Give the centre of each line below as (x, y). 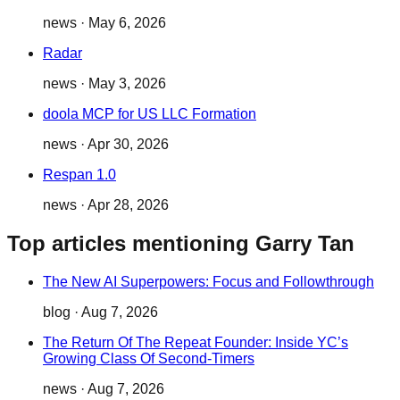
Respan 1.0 (79, 175)
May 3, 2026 (127, 84)
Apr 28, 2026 (128, 205)
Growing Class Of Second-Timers (149, 359)
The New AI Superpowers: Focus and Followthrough (208, 282)
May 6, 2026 (127, 23)
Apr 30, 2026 (128, 145)
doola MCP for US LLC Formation (150, 114)
